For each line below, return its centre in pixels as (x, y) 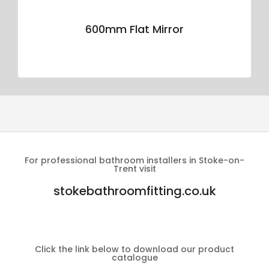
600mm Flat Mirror (134, 29)
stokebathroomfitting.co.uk (134, 191)
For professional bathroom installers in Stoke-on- (134, 161)
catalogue (134, 258)
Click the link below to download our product (134, 249)
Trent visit (134, 169)
